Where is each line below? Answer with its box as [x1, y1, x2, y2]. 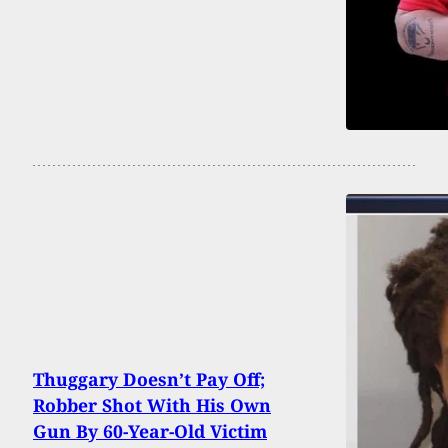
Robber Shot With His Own [33, 392, 271, 417]
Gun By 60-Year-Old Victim [33, 418, 267, 443]
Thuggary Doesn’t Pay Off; [33, 366, 265, 391]
